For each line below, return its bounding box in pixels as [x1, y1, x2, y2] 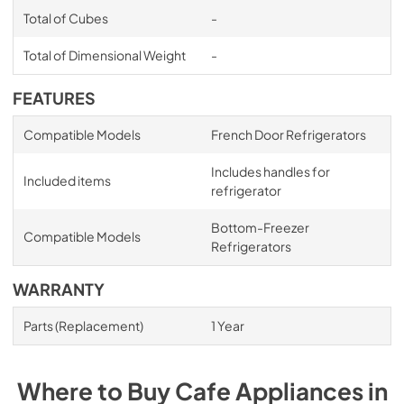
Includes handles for [210, 163, 330, 179]
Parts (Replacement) [23, 317, 143, 334]
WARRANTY [13, 280, 105, 299]
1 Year [210, 317, 244, 334]
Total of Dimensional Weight [23, 47, 186, 63]
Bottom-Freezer [210, 219, 309, 235]
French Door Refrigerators [210, 126, 366, 142]
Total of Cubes [23, 10, 108, 26]
